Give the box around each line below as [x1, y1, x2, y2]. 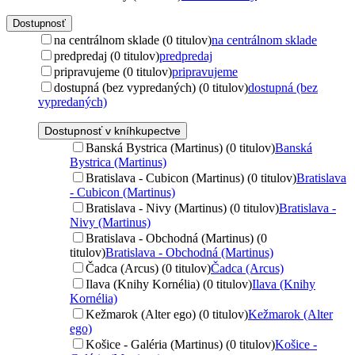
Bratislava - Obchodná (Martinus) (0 [86, 231, 267, 245]
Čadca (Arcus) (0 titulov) [86, 261, 211, 275]
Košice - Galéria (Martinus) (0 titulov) [86, 337, 275, 351]
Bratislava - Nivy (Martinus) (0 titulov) [86, 200, 279, 215]
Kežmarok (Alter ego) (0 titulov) [86, 307, 248, 321]
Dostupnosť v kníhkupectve [44, 124, 181, 137]
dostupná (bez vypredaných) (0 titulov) [54, 80, 248, 94]
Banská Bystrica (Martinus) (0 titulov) [86, 140, 275, 155]
